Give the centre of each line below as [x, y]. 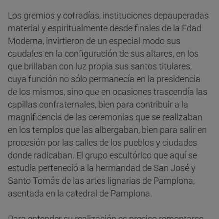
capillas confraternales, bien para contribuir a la [98, 104]
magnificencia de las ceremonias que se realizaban [105, 117]
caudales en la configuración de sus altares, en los [103, 54]
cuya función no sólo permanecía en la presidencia [104, 79]
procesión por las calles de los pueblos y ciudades [102, 142]
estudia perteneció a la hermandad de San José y [102, 168]
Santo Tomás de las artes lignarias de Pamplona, [101, 181]
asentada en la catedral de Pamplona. [80, 193]
